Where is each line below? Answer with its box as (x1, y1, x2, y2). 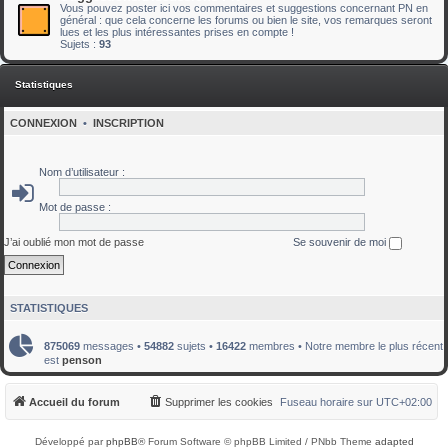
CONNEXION (10, 117, 77, 129)
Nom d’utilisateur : (39, 166, 125, 178)
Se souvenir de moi (293, 236, 389, 248)
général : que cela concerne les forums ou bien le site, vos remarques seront (60, 14, 432, 26)
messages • (80, 339, 144, 352)
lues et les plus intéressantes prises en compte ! (60, 26, 294, 38)
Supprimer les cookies (165, 396, 273, 409)
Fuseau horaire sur (280, 396, 376, 409)
